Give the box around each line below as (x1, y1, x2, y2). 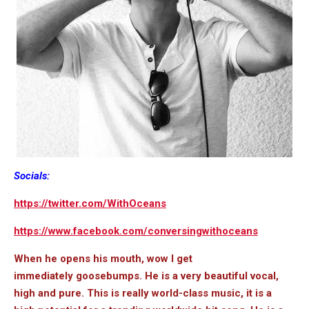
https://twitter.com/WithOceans (14, 197, 166, 210)
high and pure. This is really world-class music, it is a (14, 286, 272, 299)
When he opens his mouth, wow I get (14, 252, 192, 265)
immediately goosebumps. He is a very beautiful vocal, (14, 269, 279, 282)
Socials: (14, 169, 50, 182)
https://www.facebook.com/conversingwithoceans (14, 224, 258, 237)
